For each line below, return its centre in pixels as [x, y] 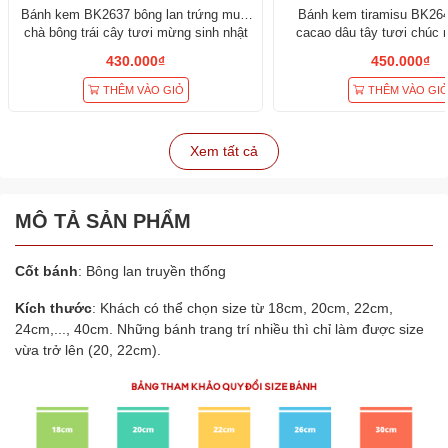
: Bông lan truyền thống [152, 271]
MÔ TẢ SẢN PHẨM [103, 221]
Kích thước [53, 308]
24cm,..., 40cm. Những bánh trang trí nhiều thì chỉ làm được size [219, 329]
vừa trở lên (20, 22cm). [88, 350]
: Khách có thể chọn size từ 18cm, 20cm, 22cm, [242, 308]
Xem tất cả [224, 151]
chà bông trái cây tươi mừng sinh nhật [135, 33]
